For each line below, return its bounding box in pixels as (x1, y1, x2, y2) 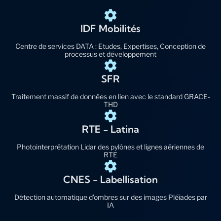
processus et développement (65, 49, 156, 58)
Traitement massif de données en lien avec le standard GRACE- (11, 92, 210, 101)
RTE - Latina (82, 122, 139, 135)
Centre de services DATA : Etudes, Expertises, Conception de (15, 41, 206, 50)
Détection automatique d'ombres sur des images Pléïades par (14, 192, 207, 201)
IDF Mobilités (80, 22, 141, 35)
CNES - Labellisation (63, 173, 158, 185)
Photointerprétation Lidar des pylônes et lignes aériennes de (17, 142, 204, 151)
